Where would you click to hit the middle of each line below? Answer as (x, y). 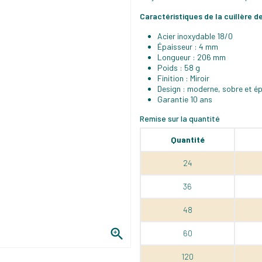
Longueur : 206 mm (192, 57)
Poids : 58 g (179, 67)
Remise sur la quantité (180, 118)
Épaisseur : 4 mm (188, 46)
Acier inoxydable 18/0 (195, 36)
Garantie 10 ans (185, 99)
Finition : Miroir (183, 78)
